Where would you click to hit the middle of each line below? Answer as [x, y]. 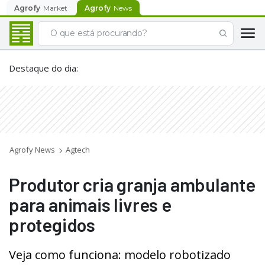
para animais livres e [90, 204]
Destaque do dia [43, 68]
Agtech [78, 150]
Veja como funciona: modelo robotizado [120, 255]
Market [55, 8]
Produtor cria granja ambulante [132, 184]
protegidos [52, 224]
